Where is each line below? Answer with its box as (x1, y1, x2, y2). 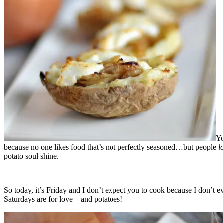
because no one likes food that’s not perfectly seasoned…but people (4, 142, 218, 151)
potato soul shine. (4, 151, 59, 160)
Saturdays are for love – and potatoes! (4, 194, 122, 203)
